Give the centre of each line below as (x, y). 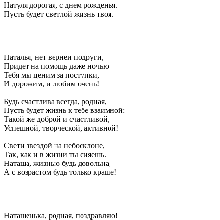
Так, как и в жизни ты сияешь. (55, 154)
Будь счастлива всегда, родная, (55, 101)
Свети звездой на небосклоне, (54, 145)
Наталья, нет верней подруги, (54, 57)
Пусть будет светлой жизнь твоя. (59, 14)
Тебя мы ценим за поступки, (52, 75)
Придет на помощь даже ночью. (57, 66)
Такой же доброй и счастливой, (57, 119)
